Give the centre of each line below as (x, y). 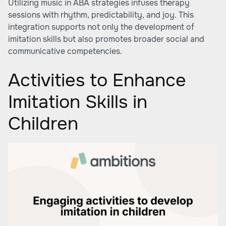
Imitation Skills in (78, 102)
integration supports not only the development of (101, 27)
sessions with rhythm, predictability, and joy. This (101, 15)
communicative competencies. (65, 51)
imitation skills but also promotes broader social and (106, 39)
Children (43, 124)
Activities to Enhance (97, 80)
